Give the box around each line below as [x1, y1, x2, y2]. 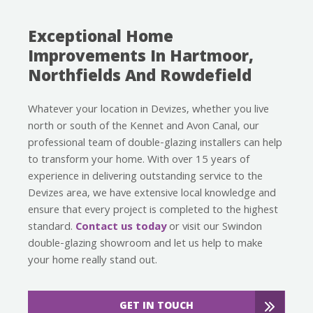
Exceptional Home [28, 24, 173, 52]
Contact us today [75, 218, 166, 237]
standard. [28, 218, 75, 237]
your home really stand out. [28, 252, 157, 270]
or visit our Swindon [166, 218, 262, 237]
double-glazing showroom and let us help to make [28, 235, 263, 254]
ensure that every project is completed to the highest [28, 201, 278, 220]
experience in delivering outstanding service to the [28, 168, 263, 187]
